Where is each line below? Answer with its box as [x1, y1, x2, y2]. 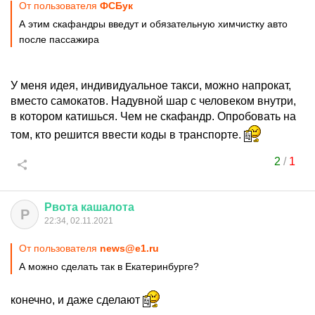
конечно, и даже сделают [11, 294, 143, 306]
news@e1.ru [100, 243, 159, 254]
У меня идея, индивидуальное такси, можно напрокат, [11, 79, 291, 91]
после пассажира [19, 34, 99, 45]
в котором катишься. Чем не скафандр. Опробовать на [11, 110, 296, 122]
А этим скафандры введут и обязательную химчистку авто [19, 18, 288, 30]
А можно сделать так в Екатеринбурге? [19, 261, 199, 272]
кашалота [81, 201, 134, 213]
